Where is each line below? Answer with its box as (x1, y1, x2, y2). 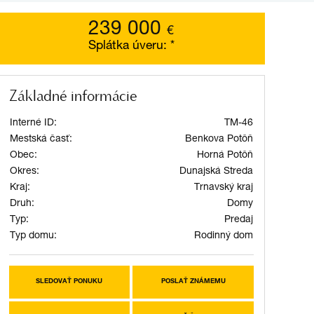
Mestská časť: (9, 135, 72, 144)
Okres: (9, 167, 39, 177)
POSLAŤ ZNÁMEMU (161, 278, 226, 285)
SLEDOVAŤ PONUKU (36, 278, 103, 285)
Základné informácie (8, 86, 137, 105)
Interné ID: (9, 118, 57, 128)
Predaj (224, 215, 253, 225)
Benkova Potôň (184, 135, 253, 144)
